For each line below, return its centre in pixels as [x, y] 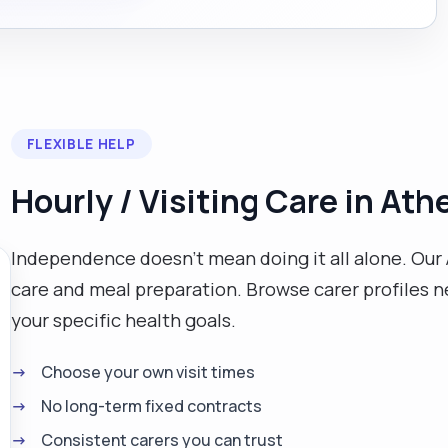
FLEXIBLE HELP [81, 144]
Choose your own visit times [147, 372]
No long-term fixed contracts [151, 406]
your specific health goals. [123, 320]
